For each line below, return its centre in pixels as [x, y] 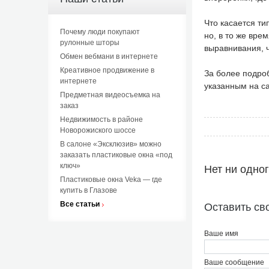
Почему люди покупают [100, 32]
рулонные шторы [89, 43]
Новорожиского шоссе [98, 130]
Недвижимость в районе [101, 119]
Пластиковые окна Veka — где [111, 180]
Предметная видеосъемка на [110, 95]
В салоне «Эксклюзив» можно [110, 144]
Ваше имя [221, 233]
